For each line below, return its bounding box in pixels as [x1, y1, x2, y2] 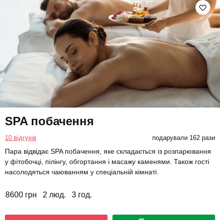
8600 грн [5, 190, 37, 199]
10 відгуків [5, 134, 36, 141]
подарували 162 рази [152, 134, 215, 141]
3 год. [72, 190, 92, 199]
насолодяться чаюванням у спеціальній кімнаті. [5, 167, 159, 176]
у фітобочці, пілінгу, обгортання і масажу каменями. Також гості [5, 157, 209, 165]
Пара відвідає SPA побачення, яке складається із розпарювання [5, 147, 211, 155]
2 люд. [43, 190, 66, 199]
